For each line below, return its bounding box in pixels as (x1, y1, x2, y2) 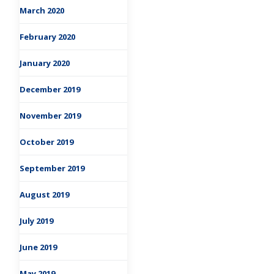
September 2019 (20, 163, 84, 174)
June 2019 (20, 242, 57, 253)
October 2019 (20, 136, 73, 148)
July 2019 (20, 215, 53, 227)
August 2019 (20, 189, 69, 201)
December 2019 (20, 84, 80, 95)
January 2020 (20, 57, 70, 69)
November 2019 (20, 110, 81, 122)
